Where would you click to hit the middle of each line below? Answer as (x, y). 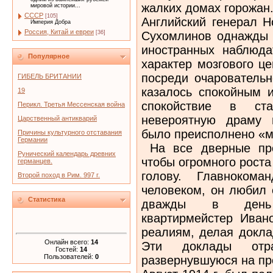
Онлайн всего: (68, 242)
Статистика (47, 199)
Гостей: (68, 249)
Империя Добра (51, 22)
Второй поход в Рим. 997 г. (59, 175)
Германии (33, 140)
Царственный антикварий (57, 118)
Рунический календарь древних (67, 154)
